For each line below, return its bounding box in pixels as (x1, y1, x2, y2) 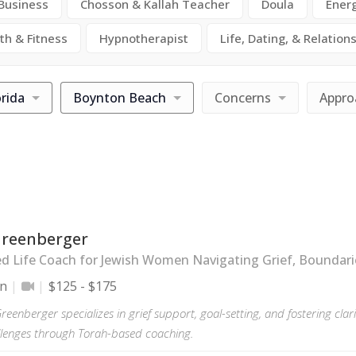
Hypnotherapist (99, 30, 188, 46)
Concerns (215, 89, 271, 106)
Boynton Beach (73, 89, 166, 106)
